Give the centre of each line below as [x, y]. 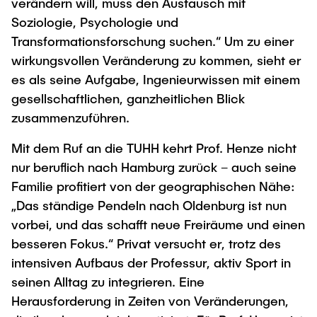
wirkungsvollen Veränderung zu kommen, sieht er [156, 60]
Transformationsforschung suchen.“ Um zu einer [152, 41]
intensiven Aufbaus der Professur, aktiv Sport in [151, 263]
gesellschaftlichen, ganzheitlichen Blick [128, 98]
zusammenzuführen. [72, 117]
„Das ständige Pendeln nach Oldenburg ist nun [149, 205]
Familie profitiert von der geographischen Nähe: [153, 186]
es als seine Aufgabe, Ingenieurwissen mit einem [156, 79]
